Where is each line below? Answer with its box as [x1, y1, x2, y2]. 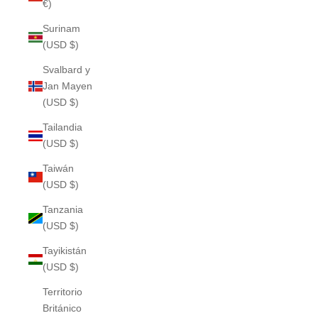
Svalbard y [43, 64, 90, 75]
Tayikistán [43, 245, 87, 256]
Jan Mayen [43, 80, 92, 92]
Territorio [43, 286, 82, 297]
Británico [43, 302, 82, 314]
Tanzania [43, 204, 83, 215]
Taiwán [43, 163, 74, 174]
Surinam [43, 23, 80, 34]
